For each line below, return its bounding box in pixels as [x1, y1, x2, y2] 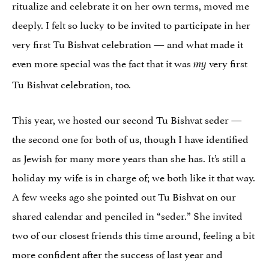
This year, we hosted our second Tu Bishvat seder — [12, 110, 242, 127]
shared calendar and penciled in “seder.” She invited [12, 207, 243, 223]
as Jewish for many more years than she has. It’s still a [12, 149, 246, 165]
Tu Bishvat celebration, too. [12, 75, 131, 91]
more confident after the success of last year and [12, 245, 223, 261]
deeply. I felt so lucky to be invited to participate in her [12, 16, 250, 32]
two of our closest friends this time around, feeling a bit [12, 226, 255, 242]
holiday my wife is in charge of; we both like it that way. [12, 168, 255, 184]
